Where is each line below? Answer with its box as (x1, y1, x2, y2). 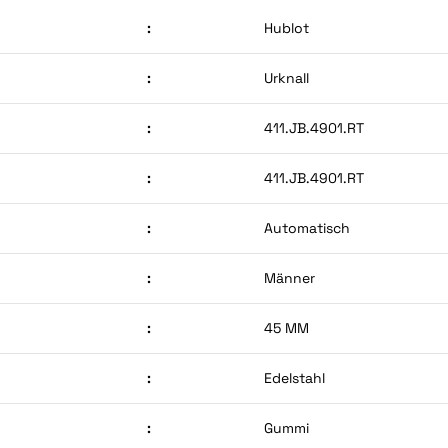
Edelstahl (264, 369, 325, 388)
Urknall (264, 69, 309, 88)
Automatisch (264, 219, 350, 238)
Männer (264, 269, 315, 288)
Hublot (264, 19, 309, 38)
